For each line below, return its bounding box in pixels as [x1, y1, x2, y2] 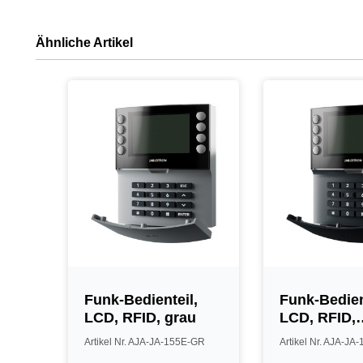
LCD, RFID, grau [84, 310, 196, 326]
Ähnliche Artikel [36, 36, 133, 49]
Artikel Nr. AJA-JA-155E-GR [84, 336, 205, 348]
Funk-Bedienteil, [84, 292, 198, 308]
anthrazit [280, 327, 341, 344]
